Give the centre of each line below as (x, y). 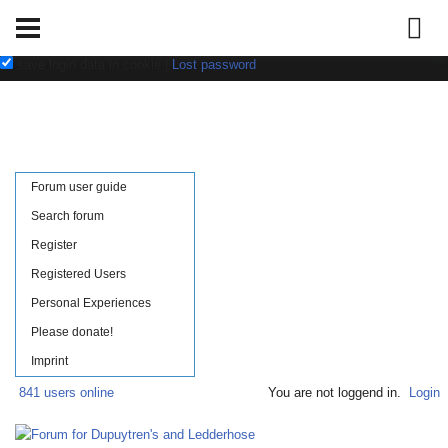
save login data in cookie (89, 64)
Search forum (67, 216)
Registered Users (78, 274)
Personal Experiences (91, 303)
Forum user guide (79, 187)
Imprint (49, 361)
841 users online (66, 392)
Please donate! (72, 332)
